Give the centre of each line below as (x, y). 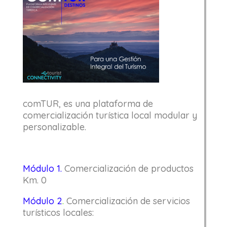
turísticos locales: (58, 213)
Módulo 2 (42, 201)
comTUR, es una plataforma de (88, 104)
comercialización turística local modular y (110, 115)
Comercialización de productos (129, 168)
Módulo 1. (42, 168)
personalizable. (54, 127)
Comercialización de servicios (128, 201)
